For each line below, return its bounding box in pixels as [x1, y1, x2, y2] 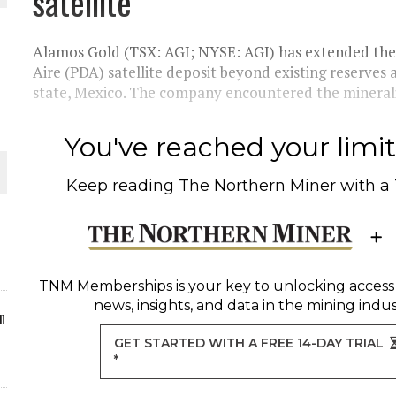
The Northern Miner [179, 176, 337, 195]
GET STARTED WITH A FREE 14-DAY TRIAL [114, 335, 385, 351]
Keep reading [66, 176, 179, 195]
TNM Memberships [38, 278, 172, 294]
